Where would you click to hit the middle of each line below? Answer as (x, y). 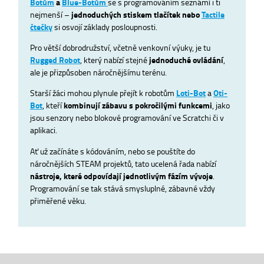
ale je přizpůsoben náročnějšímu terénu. (98, 72)
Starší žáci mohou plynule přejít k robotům (103, 93)
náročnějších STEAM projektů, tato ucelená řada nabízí (123, 163)
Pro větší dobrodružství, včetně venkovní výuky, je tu (120, 47)
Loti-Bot (191, 93)
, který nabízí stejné (115, 59)
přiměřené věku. (58, 200)
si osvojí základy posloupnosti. (105, 26)
